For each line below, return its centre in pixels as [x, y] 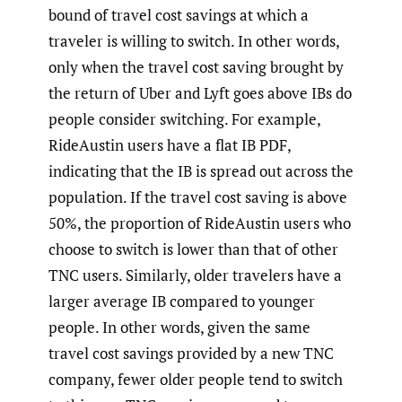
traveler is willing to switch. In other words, [194, 41]
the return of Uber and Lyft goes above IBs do [200, 93]
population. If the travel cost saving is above [198, 197]
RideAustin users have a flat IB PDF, [170, 145]
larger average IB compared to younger [182, 301]
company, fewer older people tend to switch [196, 380]
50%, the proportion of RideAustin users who [200, 223]
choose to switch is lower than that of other [193, 249]
